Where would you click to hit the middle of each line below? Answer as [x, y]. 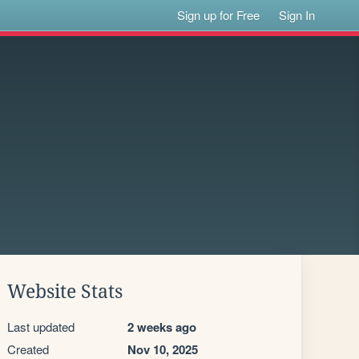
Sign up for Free [219, 15]
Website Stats [65, 292]
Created [28, 349]
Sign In [297, 15]
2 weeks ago [162, 327]
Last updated [41, 327]
